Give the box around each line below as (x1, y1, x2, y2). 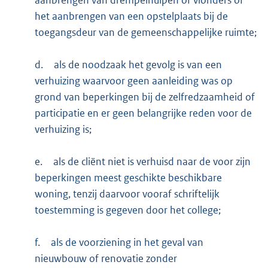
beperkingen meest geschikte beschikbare (34, 170, 222, 184)
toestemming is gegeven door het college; (34, 203, 221, 217)
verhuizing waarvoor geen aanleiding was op (34, 74, 233, 87)
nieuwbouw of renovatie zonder (34, 251, 177, 265)
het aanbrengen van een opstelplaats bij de (34, 9, 228, 23)
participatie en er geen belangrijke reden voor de (34, 106, 252, 120)
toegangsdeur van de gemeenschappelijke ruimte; (34, 25, 257, 39)
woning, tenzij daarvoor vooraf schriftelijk (34, 187, 220, 200)
